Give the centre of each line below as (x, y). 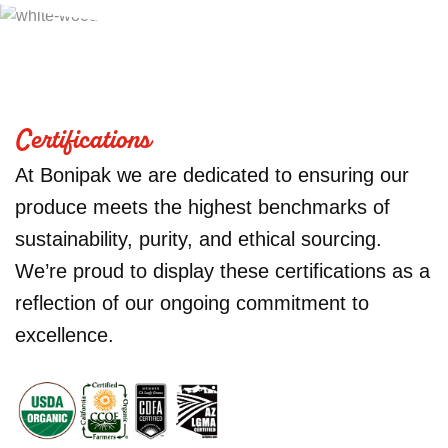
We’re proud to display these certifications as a (222, 270)
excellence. (64, 334)
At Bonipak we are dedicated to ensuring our (212, 174)
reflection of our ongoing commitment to (192, 302)
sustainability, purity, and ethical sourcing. (198, 238)
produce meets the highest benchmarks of (202, 206)
